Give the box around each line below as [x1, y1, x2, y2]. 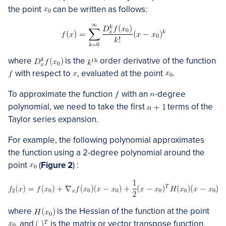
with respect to [13, 68, 73, 79]
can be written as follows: [51, 4, 147, 15]
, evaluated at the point [77, 68, 165, 79]
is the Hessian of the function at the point [55, 205, 209, 216]
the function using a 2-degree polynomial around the [8, 147, 205, 158]
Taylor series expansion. [8, 114, 98, 125]
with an [120, 89, 150, 99]
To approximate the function [8, 89, 115, 99]
